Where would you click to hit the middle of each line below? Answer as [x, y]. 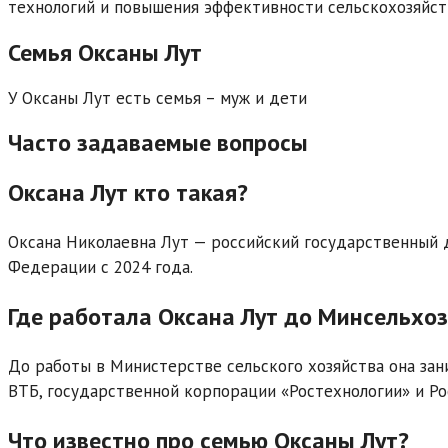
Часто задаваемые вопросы [158, 143]
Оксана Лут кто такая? [128, 193]
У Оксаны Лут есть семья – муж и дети [157, 97]
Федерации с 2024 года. [100, 267]
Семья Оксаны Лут [105, 52]
